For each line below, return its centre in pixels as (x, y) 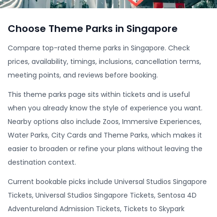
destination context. (42, 162)
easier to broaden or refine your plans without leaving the (105, 149)
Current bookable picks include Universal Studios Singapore (107, 182)
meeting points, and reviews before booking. (83, 75)
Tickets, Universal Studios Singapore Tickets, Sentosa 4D (102, 195)
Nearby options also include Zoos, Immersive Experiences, (105, 122)
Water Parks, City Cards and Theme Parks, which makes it (105, 135)
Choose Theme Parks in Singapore (93, 29)
